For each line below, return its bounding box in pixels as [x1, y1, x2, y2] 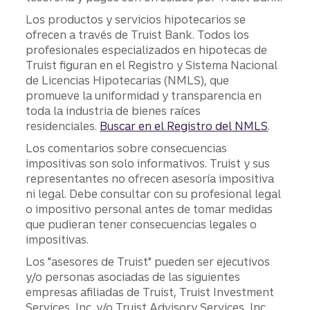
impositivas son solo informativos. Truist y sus [26, 156, 271, 170]
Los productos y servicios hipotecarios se [26, 12, 246, 26]
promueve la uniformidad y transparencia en [26, 88, 262, 102]
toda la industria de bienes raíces [26, 103, 201, 118]
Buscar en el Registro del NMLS [100, 118, 268, 133]
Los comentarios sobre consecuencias [26, 140, 228, 155]
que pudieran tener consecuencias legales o [26, 217, 257, 231]
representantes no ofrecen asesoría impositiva [26, 171, 275, 185]
